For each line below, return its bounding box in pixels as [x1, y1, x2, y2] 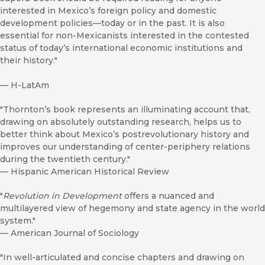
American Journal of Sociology [11, 228, 139, 239]
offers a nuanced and [122, 190, 214, 202]
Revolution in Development [3, 190, 122, 202]
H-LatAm [11, 80, 49, 91]
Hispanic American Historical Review [11, 166, 169, 177]
